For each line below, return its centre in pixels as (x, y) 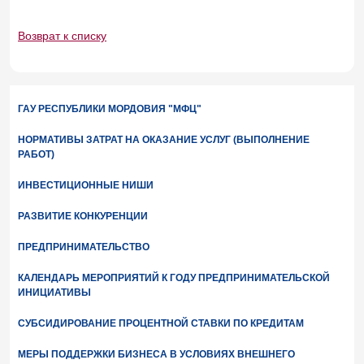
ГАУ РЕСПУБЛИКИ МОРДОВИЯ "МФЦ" (110, 109)
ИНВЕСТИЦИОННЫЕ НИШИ (86, 185)
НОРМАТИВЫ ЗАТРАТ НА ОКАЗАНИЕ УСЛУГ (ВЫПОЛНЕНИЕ (164, 140)
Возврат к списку (62, 36)
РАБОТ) (36, 154)
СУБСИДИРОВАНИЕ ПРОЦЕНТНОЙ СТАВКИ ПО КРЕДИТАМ (161, 323)
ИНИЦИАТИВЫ (54, 292)
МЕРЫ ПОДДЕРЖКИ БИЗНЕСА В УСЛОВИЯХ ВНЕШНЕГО (156, 354)
